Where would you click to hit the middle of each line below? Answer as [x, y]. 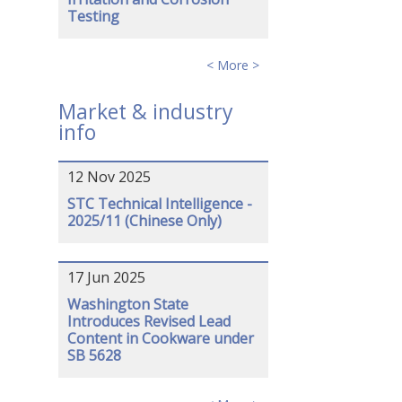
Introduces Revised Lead [149, 321]
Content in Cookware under [160, 338]
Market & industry [145, 111]
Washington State [127, 304]
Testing [93, 16]
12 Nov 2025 [109, 177]
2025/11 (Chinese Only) [144, 221]
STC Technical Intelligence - [159, 204]
